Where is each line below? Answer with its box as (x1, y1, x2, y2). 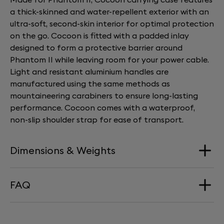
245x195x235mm (10, 202, 73, 212)
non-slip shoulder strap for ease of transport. (10, 114, 183, 124)
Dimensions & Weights (10, 144, 115, 156)
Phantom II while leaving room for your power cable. (10, 54, 209, 64)
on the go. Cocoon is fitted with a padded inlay (10, 30, 189, 40)
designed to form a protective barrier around (10, 42, 182, 52)
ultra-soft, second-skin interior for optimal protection (10, 18, 214, 28)
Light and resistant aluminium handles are (10, 66, 168, 76)
